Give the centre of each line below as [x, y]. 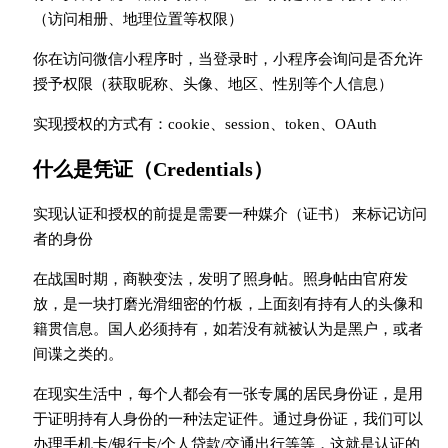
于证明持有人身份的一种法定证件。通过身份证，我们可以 [227, 419]
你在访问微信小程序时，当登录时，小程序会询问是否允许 [227, 59]
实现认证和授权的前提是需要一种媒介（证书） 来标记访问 [229, 214]
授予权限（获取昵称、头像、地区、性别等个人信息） [212, 84]
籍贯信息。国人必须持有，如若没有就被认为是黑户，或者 [227, 329]
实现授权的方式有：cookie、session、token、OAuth [204, 124]
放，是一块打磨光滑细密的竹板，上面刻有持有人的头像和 [227, 304]
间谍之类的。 [77, 354]
